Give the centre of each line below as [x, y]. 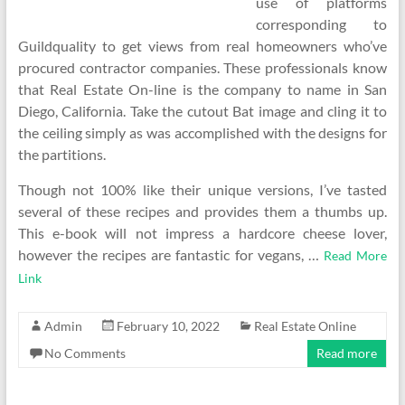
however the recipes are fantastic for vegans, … [171, 254]
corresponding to [321, 24]
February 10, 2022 [168, 326]
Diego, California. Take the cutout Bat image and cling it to [202, 111]
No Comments [85, 353]
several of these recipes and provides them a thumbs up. [202, 211]
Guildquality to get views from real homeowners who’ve [202, 46]
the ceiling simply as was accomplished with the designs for [202, 132]
